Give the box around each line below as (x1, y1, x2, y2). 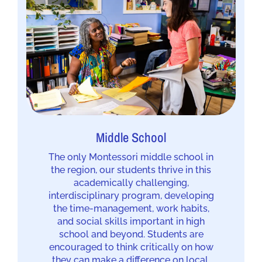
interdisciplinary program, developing (48, 190, 214, 202)
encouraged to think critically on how (49, 242, 213, 253)
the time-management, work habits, (53, 203, 209, 215)
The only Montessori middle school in (49, 151, 213, 163)
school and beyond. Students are (58, 229, 204, 240)
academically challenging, (73, 177, 189, 189)
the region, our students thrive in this (51, 164, 211, 176)
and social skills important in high (57, 216, 205, 227)
